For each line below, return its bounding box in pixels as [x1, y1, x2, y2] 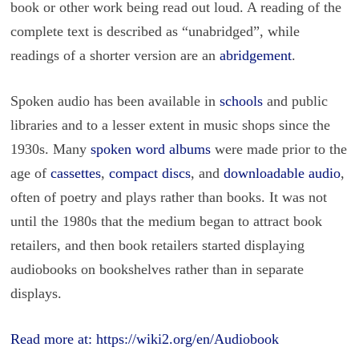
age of [10, 165, 50, 181]
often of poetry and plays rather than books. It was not [10, 189, 327, 205]
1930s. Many [10, 141, 91, 157]
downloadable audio [223, 165, 341, 181]
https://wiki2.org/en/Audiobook [95, 331, 279, 347]
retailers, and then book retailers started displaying [10, 237, 305, 253]
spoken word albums [90, 141, 211, 157]
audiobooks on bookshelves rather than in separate [10, 261, 304, 277]
